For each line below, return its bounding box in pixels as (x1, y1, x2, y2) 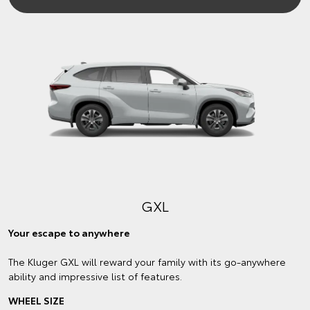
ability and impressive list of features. (8, 268, 182, 283)
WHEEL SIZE (8, 293, 64, 307)
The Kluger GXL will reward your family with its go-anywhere (8, 254, 286, 268)
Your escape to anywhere (8, 225, 130, 239)
